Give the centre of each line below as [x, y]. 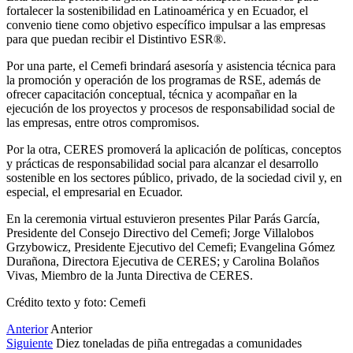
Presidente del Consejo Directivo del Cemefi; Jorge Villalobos [160, 232]
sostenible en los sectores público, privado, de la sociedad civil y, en [174, 177]
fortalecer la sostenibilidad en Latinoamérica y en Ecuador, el [157, 10]
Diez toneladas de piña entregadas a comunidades [179, 343]
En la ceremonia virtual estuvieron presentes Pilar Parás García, [163, 218]
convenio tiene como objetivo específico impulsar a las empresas [166, 24]
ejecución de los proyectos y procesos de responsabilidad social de [171, 108]
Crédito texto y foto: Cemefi [76, 302]
